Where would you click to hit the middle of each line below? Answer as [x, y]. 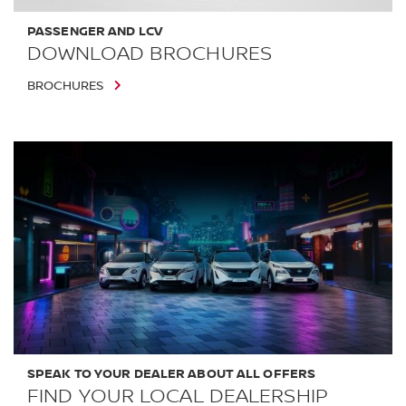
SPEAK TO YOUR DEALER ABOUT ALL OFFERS [172, 373]
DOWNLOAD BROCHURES [150, 54]
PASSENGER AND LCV [95, 32]
